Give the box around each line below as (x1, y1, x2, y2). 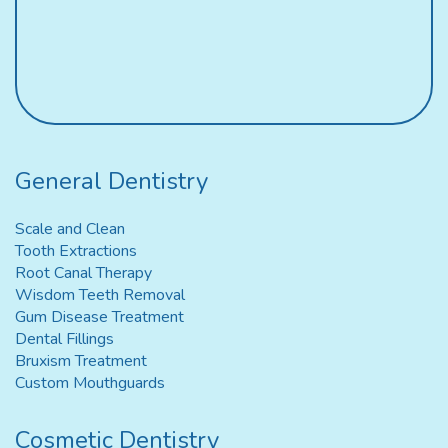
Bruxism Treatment (15, 350, 147, 373)
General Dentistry (15, 165, 208, 198)
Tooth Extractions (15, 240, 137, 263)
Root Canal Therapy (15, 262, 152, 285)
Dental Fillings (15, 328, 114, 351)
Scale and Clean (15, 218, 125, 241)
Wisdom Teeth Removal (15, 284, 185, 307)
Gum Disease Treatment (15, 306, 184, 329)
